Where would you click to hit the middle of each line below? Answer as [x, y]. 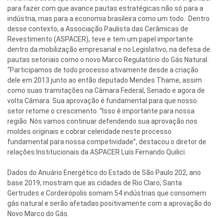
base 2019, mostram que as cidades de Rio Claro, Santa [95, 183]
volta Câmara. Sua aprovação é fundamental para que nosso [102, 101]
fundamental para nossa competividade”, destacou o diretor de [107, 142]
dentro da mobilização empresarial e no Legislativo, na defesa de [109, 50]
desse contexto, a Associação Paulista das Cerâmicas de [98, 29]
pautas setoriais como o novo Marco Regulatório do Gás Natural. [108, 60]
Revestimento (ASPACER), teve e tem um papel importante [100, 39]
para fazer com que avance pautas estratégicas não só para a [105, 9]
